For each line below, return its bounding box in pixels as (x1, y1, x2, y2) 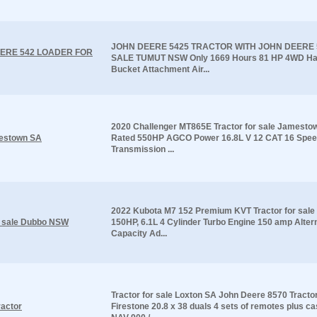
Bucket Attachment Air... (111, 64, 209, 74)
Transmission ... (111, 144, 174, 154)
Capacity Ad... (111, 228, 167, 238)
